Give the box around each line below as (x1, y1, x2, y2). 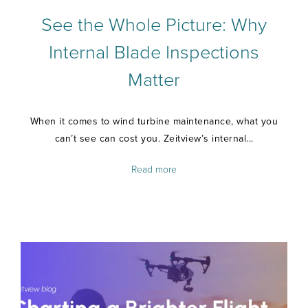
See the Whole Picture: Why (41, 13, 267, 36)
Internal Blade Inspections (49, 41, 259, 64)
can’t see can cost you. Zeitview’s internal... (54, 132, 254, 144)
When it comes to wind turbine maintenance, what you (30, 115, 278, 127)
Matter (128, 68, 180, 91)
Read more (131, 163, 177, 175)
